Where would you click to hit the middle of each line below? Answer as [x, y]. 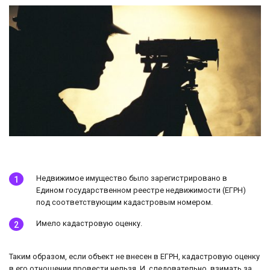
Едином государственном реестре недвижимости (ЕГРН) [141, 190]
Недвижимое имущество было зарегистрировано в [132, 178]
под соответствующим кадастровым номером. [124, 202]
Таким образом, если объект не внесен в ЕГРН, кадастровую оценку [134, 257]
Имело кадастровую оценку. [89, 224]
